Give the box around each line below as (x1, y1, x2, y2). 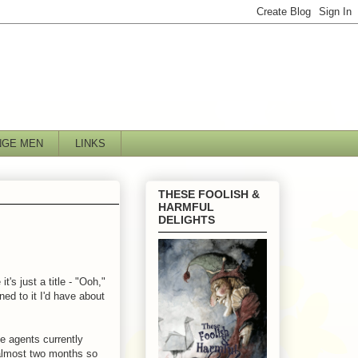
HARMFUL (158, 200, 214, 213)
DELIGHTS (158, 213, 215, 226)
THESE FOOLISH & (158, 187, 260, 201)
